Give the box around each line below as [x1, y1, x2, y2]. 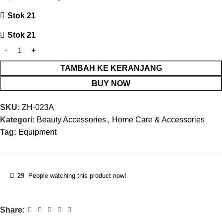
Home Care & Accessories [112, 115, 205, 124]
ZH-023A [22, 103, 54, 112]
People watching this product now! [28, 172, 126, 180]
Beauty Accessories [37, 115, 106, 124]
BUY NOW [92, 79, 130, 88]
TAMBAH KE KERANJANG [60, 64, 162, 73]
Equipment [18, 128, 56, 137]
